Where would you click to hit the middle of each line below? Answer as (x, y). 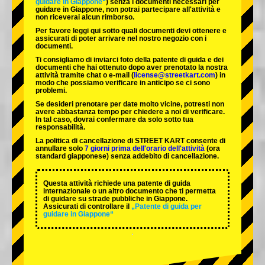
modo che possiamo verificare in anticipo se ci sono (123, 83)
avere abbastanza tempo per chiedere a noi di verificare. (130, 112)
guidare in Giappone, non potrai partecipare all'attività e (128, 10)
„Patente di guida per (167, 207)
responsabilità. (60, 127)
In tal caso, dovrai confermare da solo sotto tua (114, 120)
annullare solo (60, 149)
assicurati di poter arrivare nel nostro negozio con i (121, 39)
